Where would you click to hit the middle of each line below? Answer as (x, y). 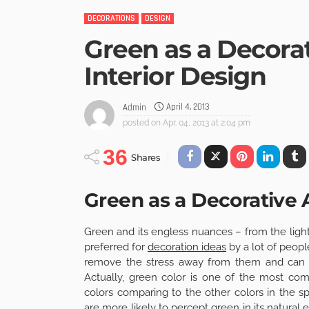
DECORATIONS (111, 18)
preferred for (116, 247)
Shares (146, 157)
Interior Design (175, 76)
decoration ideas (187, 247)
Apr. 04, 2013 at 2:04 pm (207, 122)
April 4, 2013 (188, 107)
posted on (142, 122)
